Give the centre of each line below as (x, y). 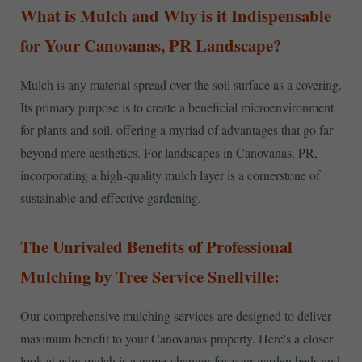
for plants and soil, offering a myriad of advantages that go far (177, 130)
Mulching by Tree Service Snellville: (150, 276)
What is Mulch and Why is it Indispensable (176, 16)
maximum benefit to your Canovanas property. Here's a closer (177, 338)
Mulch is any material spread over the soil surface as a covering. (181, 85)
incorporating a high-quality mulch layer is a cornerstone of (170, 175)
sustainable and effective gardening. (111, 198)
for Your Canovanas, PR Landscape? (151, 46)
